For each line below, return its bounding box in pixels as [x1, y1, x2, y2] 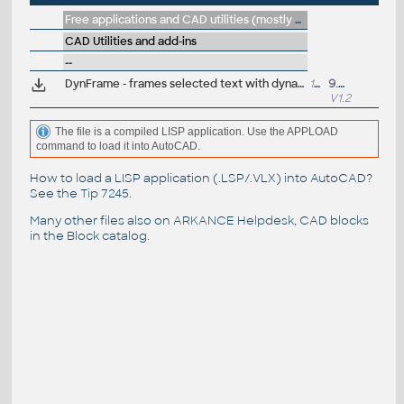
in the [29, 227, 67, 243]
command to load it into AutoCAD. [35, 140, 200, 153]
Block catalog [66, 227, 147, 243]
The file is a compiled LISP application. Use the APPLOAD [54, 124, 338, 138]
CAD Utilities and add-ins [64, 34, 197, 50]
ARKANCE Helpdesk [172, 212, 294, 228]
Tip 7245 [79, 185, 129, 201]
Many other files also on [29, 212, 173, 228]
